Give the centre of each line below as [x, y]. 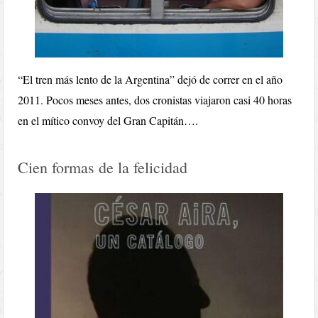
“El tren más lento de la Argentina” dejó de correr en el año [150, 79]
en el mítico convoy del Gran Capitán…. [108, 120]
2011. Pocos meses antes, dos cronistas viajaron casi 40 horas [155, 100]
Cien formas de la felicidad [103, 167]
